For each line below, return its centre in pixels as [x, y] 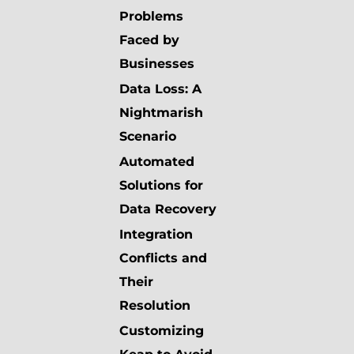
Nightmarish [161, 113]
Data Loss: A [160, 89]
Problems [151, 17]
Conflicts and [163, 258]
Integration [156, 235]
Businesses [157, 64]
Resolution [155, 306]
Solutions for [161, 186]
